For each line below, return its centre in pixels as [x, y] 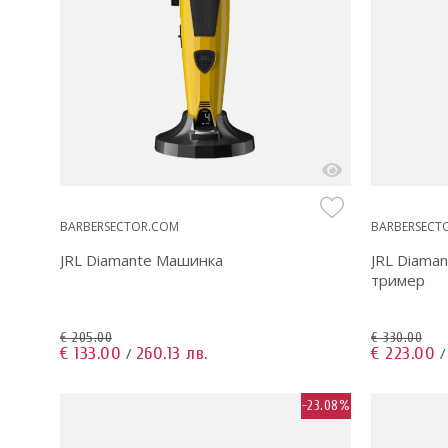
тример [398, 279]
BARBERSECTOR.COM [119, 226]
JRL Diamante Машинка [141, 259]
